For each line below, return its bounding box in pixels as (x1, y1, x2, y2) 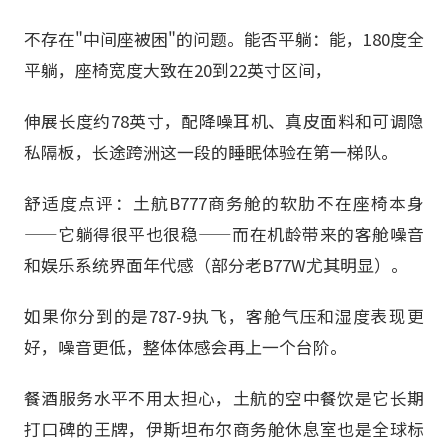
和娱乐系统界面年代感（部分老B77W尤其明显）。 (24, 252, 408, 277)
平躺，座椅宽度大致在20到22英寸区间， (24, 57, 332, 82)
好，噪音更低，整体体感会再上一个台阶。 (24, 334, 347, 359)
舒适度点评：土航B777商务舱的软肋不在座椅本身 (24, 190, 424, 215)
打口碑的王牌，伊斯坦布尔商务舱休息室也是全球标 (24, 417, 424, 442)
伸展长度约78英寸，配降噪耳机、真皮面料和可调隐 (24, 108, 424, 133)
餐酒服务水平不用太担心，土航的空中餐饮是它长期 (24, 386, 424, 411)
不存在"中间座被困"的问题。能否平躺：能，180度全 (24, 26, 424, 51)
